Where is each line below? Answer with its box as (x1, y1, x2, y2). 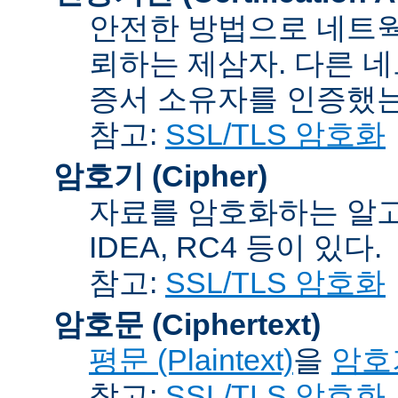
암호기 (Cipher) (53, 158, 267, 193)
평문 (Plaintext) (89, 342, 293, 377)
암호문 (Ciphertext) (53, 306, 321, 341)
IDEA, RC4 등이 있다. (89, 229, 382, 264)
